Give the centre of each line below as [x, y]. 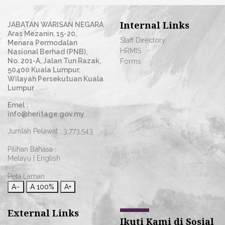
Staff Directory [143, 40]
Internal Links [155, 25]
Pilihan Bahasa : [32, 149]
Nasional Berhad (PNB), [47, 52]
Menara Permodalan [42, 43]
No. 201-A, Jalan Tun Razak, [54, 61]
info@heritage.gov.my [46, 114]
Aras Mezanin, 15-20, [42, 34]
